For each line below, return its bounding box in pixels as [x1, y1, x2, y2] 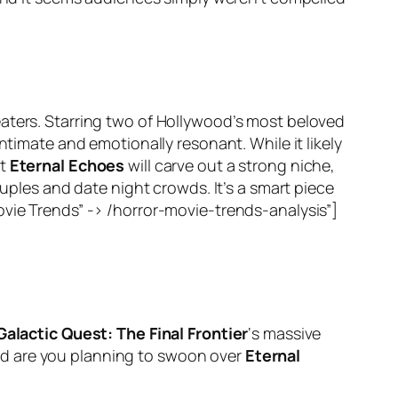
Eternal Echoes [9, 155, 125, 177]
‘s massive [248, 322, 322, 345]
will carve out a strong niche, [124, 155, 336, 177]
